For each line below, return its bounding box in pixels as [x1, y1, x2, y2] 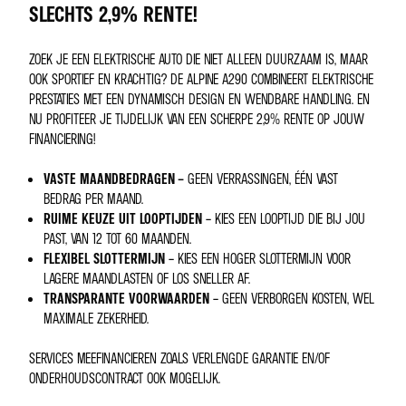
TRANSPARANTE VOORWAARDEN [43, 289, 209, 308]
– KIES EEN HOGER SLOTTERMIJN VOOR [165, 249, 351, 268]
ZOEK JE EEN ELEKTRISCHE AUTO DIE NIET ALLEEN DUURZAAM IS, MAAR [29, 50, 368, 69]
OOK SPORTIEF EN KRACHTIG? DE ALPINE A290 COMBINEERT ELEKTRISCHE [29, 70, 373, 89]
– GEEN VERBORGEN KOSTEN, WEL [209, 289, 374, 308]
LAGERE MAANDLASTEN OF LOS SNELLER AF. [43, 269, 250, 288]
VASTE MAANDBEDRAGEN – [43, 169, 188, 188]
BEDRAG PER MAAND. [43, 189, 143, 208]
